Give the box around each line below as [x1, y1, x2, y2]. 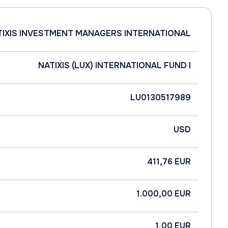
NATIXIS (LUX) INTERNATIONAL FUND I [38, 60, 191, 71]
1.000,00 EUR [136, 188, 191, 199]
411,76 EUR [147, 156, 191, 167]
